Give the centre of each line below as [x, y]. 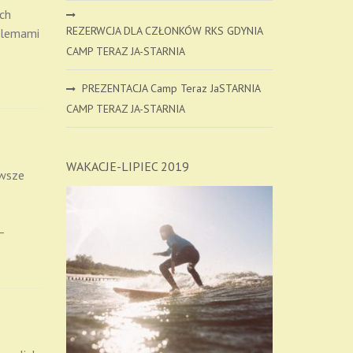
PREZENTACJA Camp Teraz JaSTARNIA [171, 88]
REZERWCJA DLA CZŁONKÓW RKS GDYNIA [164, 31]
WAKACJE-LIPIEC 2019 [127, 166]
